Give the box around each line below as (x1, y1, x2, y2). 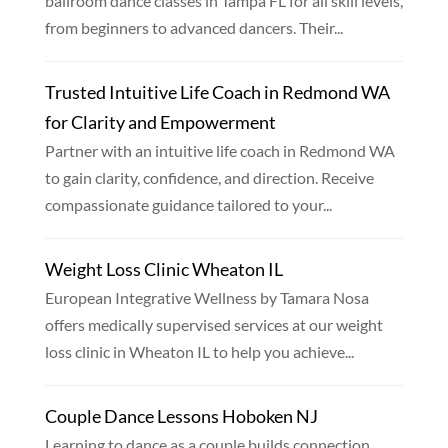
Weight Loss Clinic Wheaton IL (44, 258, 283, 281)
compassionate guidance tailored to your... (44, 195, 332, 215)
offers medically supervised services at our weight (44, 315, 383, 335)
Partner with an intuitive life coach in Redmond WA (44, 141, 395, 161)
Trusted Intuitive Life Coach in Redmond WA (44, 81, 390, 104)
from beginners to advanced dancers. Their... (44, 18, 343, 38)
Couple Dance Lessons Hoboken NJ (44, 405, 318, 428)
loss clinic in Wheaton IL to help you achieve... (44, 342, 354, 362)
